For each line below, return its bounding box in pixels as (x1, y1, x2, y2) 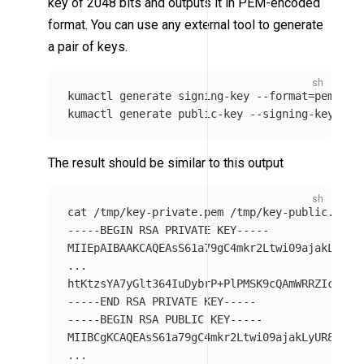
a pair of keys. (48, 39, 128, 55)
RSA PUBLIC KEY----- (132, 313, 263, 327)
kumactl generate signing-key (67, 89, 257, 103)
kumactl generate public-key (67, 107, 250, 121)
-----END (67, 295, 120, 309)
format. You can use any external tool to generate (48, 17, 324, 33)
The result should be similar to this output (48, 155, 284, 171)
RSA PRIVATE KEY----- (132, 223, 270, 237)
